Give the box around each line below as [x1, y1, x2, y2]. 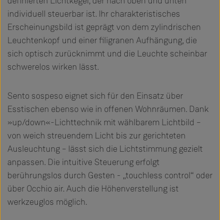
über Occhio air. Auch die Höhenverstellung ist [7, 182, 179, 194]
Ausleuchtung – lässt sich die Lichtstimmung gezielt [7, 142, 203, 155]
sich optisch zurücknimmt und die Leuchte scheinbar [7, 47, 207, 59]
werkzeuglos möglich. [7, 195, 87, 208]
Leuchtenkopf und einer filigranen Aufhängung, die [7, 34, 197, 46]
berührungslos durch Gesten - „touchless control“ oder [7, 169, 213, 181]
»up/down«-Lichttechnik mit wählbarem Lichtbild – [7, 116, 201, 128]
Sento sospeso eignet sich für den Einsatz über [7, 89, 183, 102]
